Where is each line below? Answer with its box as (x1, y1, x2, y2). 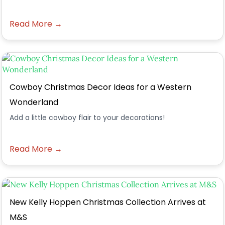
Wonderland (10, 96, 58, 108)
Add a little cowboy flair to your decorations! (10, 113, 165, 123)
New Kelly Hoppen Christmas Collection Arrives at (10, 196, 206, 208)
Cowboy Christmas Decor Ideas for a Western (10, 81, 191, 93)
